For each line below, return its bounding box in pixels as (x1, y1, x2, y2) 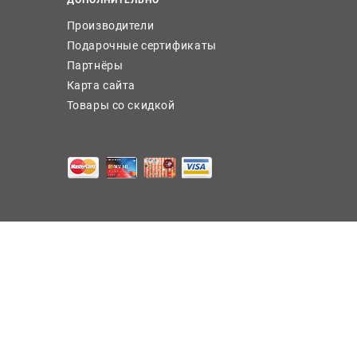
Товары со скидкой (66, 98, 175, 112)
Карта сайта (66, 78, 136, 92)
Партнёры (66, 58, 124, 72)
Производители (66, 18, 155, 32)
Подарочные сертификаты (66, 38, 217, 52)
